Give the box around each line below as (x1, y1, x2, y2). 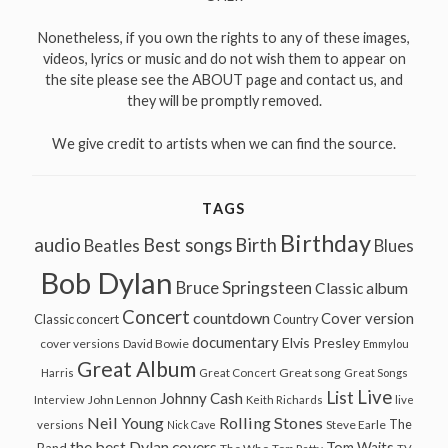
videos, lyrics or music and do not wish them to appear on (42, 50, 406, 68)
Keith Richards (246, 393, 323, 407)
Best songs (143, 234, 232, 257)
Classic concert (34, 311, 119, 328)
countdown (193, 308, 270, 328)
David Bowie (122, 336, 189, 352)
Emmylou (362, 337, 409, 351)
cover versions (39, 336, 120, 352)
